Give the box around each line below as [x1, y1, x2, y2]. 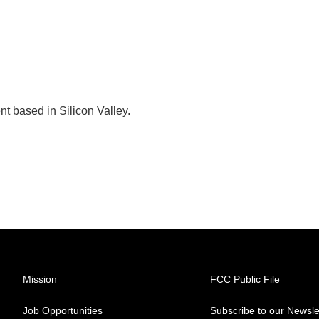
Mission [23, 273, 57, 285]
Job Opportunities [23, 305, 103, 316]
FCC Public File [210, 273, 281, 285]
